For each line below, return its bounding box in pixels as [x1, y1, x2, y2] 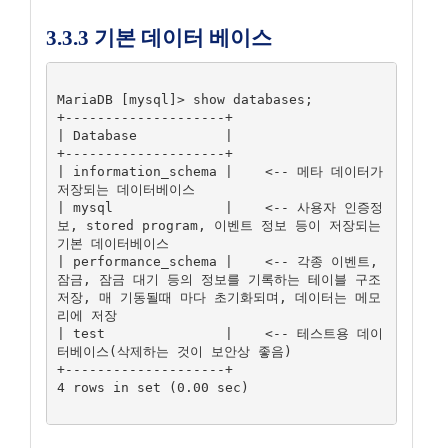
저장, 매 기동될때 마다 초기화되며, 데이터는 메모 [56, 289, 381, 305]
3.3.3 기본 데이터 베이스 [46, 26, 272, 50]
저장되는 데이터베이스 [56, 181, 195, 197]
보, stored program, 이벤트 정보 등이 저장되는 [56, 217, 381, 233]
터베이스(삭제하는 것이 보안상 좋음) [56, 343, 292, 359]
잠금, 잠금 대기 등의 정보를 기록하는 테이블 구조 [56, 271, 381, 287]
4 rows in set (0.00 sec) [56, 379, 249, 395]
